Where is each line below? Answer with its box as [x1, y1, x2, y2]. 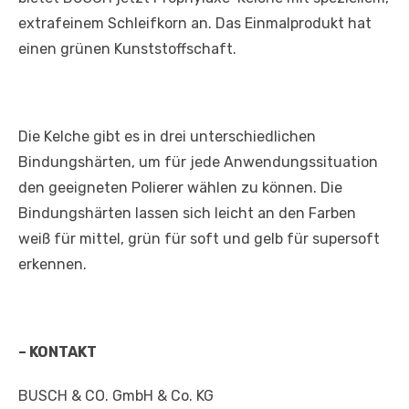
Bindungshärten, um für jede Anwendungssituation [18, 152, 378, 171]
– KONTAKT [18, 342, 97, 361]
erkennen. [18, 255, 87, 273]
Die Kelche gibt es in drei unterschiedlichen [18, 127, 316, 145]
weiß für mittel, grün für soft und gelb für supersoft [18, 229, 380, 247]
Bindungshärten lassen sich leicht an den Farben [18, 204, 356, 222]
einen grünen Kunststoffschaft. [18, 39, 236, 58]
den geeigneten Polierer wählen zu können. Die [18, 178, 342, 196]
